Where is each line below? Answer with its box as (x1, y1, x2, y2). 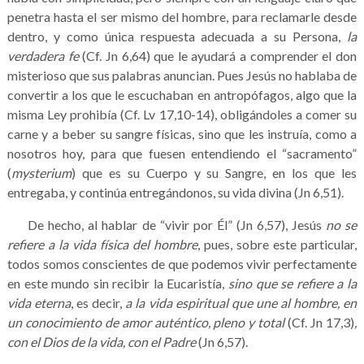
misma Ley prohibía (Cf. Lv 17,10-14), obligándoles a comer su (6, 106, 357, 122)
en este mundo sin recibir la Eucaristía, (6, 275, 229, 291)
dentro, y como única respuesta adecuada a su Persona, (6, 28, 348, 44)
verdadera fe (6, 47, 79, 63)
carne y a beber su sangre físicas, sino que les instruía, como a (6, 125, 357, 141)
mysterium (11, 164, 71, 180)
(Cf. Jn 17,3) (288, 314, 355, 330)
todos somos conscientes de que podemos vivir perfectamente (6, 255, 357, 271)
